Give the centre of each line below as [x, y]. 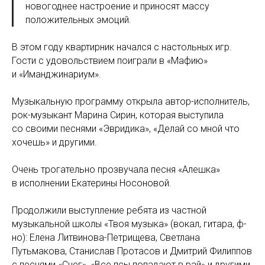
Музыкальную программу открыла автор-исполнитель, [131, 101]
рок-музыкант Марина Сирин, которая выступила [118, 115]
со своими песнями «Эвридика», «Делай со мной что [126, 129]
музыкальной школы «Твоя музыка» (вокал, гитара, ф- [129, 224]
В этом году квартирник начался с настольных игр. [122, 47]
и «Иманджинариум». [56, 74]
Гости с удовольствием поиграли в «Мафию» [110, 61]
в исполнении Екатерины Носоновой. [92, 183]
